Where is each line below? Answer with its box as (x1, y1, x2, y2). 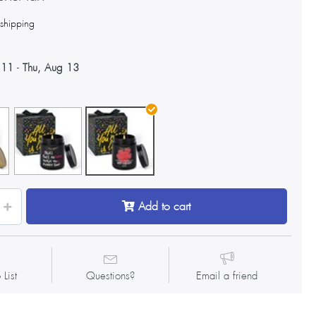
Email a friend (196, 268, 258, 283)
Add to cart (138, 199, 191, 214)
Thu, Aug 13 (23, 61, 80, 75)
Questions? (86, 268, 135, 283)
